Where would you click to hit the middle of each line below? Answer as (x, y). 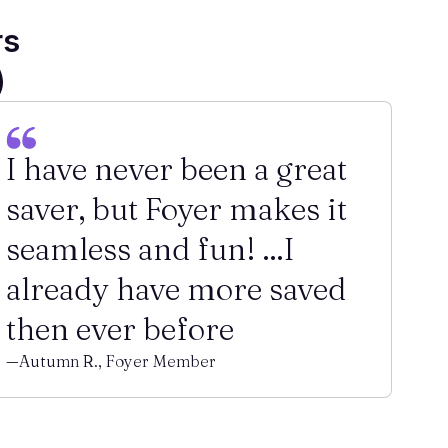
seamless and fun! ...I (150, 249)
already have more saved (176, 289)
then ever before (120, 329)
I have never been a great (177, 169)
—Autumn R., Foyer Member (111, 361)
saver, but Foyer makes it (177, 209)
